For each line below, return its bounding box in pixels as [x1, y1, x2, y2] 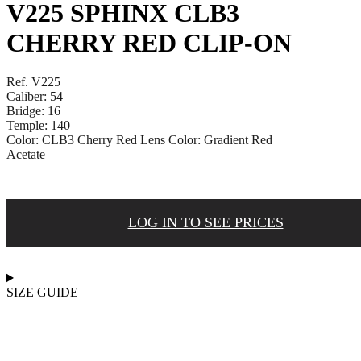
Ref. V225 [6, 75, 60, 89]
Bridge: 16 [6, 104, 60, 118]
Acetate [6, 147, 45, 162]
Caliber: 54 [6, 89, 63, 104]
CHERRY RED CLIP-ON [6, 27, 292, 57]
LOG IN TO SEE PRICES [127, 214, 284, 231]
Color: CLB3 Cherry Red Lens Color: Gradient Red [6, 133, 272, 147]
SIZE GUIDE [6, 285, 78, 300]
